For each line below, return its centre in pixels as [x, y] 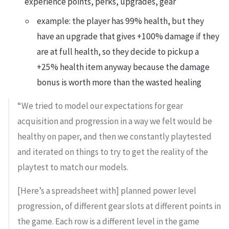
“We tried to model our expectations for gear [100, 106]
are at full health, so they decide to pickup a [118, 52]
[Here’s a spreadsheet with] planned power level [107, 191]
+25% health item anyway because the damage [123, 67]
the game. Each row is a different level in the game [108, 221]
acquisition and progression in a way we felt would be [115, 121]
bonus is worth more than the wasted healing [119, 82]
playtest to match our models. [73, 167]
